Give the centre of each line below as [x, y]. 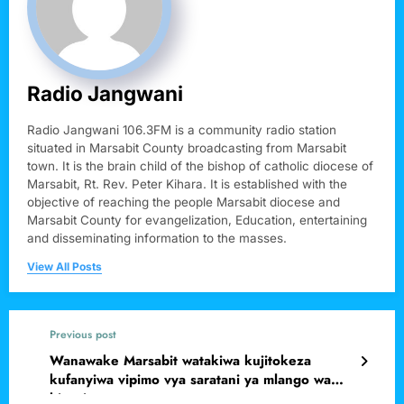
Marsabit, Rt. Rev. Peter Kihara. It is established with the [187, 184]
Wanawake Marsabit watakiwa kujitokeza [180, 361]
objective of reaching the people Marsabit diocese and [184, 202]
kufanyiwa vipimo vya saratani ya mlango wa [190, 380]
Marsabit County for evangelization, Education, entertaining [197, 220]
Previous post [83, 335]
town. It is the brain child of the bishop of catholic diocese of [200, 166]
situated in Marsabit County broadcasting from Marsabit [187, 148]
